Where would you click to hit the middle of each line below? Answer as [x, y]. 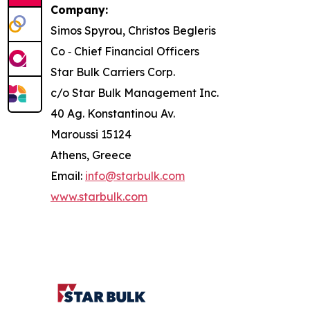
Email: [68, 175]
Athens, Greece [91, 155]
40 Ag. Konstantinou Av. [113, 113]
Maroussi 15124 [91, 134]
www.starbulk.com [99, 196]
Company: [79, 9]
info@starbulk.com [135, 175]
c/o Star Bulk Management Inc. [135, 92]
